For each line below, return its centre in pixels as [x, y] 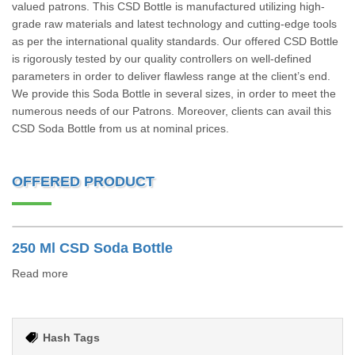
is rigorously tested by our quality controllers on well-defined [162, 59]
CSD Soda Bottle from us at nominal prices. [120, 128]
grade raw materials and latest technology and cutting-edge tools [174, 24]
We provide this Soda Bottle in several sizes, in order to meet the [174, 94]
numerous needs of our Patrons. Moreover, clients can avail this [172, 111]
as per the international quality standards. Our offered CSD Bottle [175, 41]
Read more [40, 273]
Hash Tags [71, 338]
